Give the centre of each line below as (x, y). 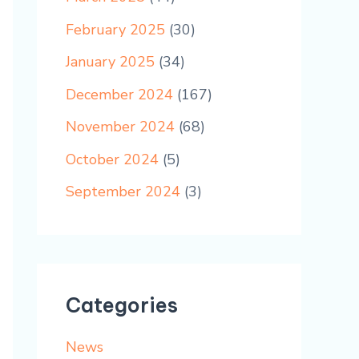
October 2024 (112, 159)
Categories (122, 306)
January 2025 (110, 62)
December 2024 (119, 94)
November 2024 (120, 127)
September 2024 (123, 192)
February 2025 (115, 29)
